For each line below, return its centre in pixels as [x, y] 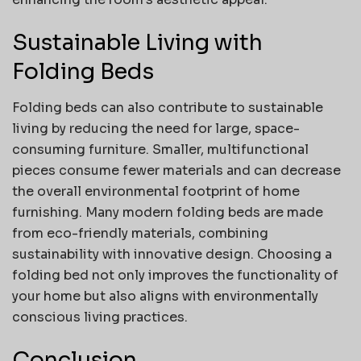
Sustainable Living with [137, 43]
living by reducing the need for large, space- [156, 128]
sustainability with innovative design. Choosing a [172, 254]
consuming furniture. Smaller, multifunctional [160, 149]
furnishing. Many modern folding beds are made [168, 212]
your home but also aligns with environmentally [165, 296]
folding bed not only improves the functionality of [175, 275]
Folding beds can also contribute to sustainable [168, 107]
